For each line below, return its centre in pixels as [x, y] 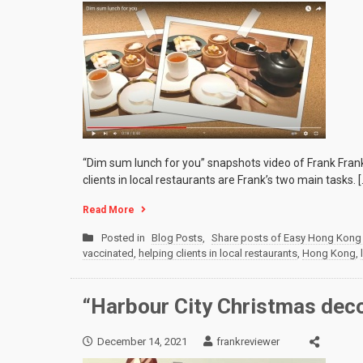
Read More [109, 210]
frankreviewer [248, 341]
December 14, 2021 [142, 341]
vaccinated [108, 254]
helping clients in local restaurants [218, 254]
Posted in [124, 238]
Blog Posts [177, 238]
